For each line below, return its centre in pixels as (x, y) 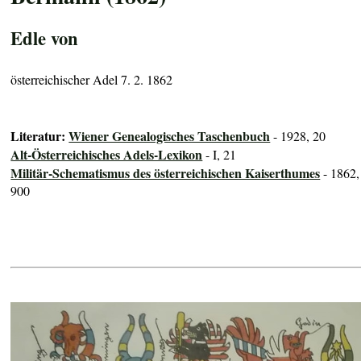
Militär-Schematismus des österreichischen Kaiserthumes (166, 173)
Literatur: (40, 136)
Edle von (45, 38)
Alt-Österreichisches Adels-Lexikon (107, 155)
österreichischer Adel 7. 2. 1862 (92, 79)
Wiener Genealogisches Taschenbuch (170, 136)
